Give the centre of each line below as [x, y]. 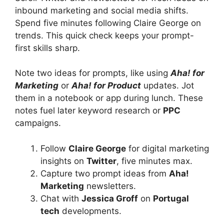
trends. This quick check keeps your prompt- [104, 35]
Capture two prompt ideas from [105, 173]
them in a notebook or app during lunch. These [109, 98]
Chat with [61, 198]
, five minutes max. [154, 161]
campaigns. [38, 123]
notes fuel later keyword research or [89, 111]
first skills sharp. [47, 48]
